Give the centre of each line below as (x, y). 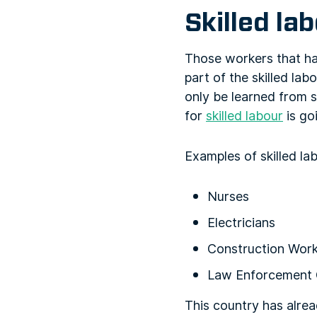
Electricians (241, 223)
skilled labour (244, 116)
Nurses (228, 196)
